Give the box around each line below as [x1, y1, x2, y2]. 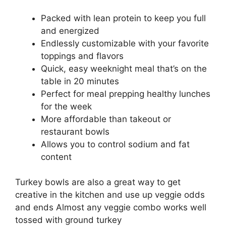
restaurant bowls [41, 126, 109, 137]
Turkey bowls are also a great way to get [15, 177, 181, 188]
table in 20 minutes [41, 76, 119, 86]
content [41, 151, 72, 162]
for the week [41, 101, 92, 111]
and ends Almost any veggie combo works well [15, 202, 206, 213]
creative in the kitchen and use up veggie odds [15, 190, 205, 200]
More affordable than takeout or [41, 114, 171, 124]
